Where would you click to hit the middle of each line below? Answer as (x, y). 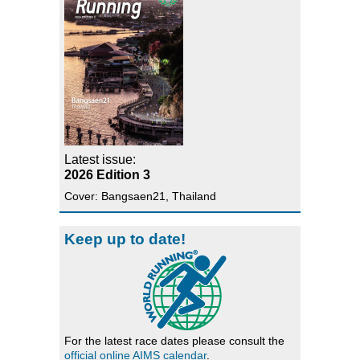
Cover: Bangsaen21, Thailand (140, 196)
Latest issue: (100, 159)
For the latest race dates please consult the (174, 340)
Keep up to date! (125, 239)
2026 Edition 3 (107, 174)
